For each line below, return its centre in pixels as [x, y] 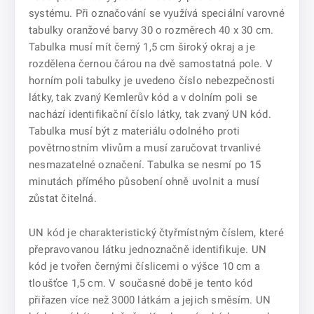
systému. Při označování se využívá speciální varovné [157, 13]
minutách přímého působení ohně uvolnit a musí [144, 182]
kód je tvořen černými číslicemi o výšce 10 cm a [144, 266]
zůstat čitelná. [63, 198]
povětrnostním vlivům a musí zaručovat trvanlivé [145, 148]
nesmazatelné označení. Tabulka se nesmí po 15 [145, 165]
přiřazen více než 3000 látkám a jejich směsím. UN [150, 300]
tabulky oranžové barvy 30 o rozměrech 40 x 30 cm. [151, 30]
